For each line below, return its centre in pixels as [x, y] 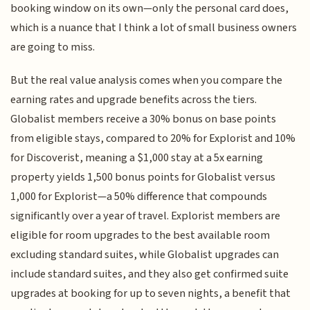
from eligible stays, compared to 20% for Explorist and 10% [153, 139]
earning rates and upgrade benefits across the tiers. [134, 100]
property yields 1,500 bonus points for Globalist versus [143, 177]
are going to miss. [53, 47]
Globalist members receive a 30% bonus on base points [144, 119]
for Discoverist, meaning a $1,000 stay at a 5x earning [137, 158]
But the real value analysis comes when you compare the [147, 81]
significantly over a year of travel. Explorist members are [146, 216]
